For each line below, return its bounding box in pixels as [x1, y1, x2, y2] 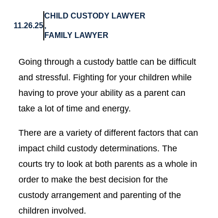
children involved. [18, 206, 86, 216]
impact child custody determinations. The [18, 144, 177, 153]
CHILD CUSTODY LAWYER [44, 12, 145, 20]
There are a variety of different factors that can [18, 128, 198, 138]
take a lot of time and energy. [18, 104, 131, 113]
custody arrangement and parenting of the [18, 190, 181, 200]
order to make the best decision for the [18, 175, 168, 184]
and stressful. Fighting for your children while [18, 73, 192, 82]
